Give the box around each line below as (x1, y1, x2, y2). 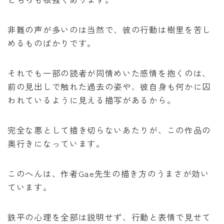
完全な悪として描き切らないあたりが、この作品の (7, 124, 211, 136)
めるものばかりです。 (7, 37, 96, 49)
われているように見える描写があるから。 (7, 94, 176, 106)
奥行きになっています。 (7, 137, 105, 150)
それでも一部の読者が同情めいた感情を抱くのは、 (7, 67, 211, 79)
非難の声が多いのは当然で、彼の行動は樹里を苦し (7, 23, 211, 36)
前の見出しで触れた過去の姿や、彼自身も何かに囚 (7, 80, 211, 93)
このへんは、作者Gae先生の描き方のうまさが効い (7, 167, 209, 180)
